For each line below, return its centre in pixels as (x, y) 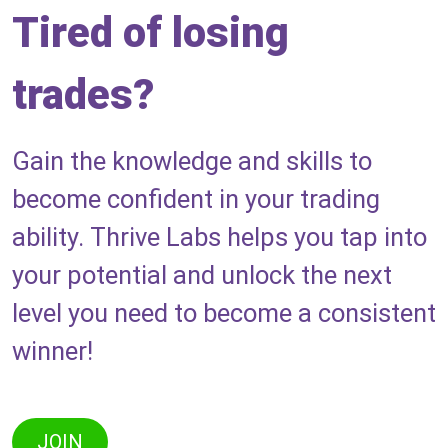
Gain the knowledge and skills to (192, 161)
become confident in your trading (196, 199)
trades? (83, 94)
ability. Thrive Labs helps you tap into (219, 237)
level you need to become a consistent (224, 313)
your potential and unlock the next (202, 275)
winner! (52, 351)
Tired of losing (150, 32)
